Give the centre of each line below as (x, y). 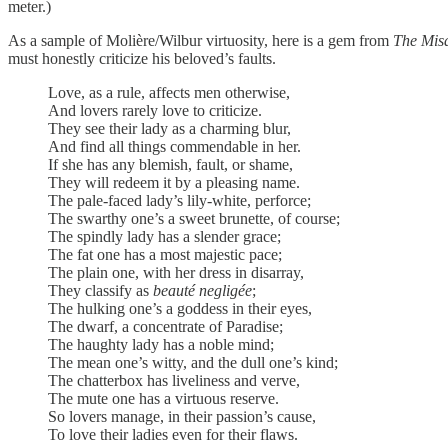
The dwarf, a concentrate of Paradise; (165, 327)
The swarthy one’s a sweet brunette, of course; (194, 219)
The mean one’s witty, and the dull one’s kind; (193, 363)
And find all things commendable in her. (174, 147)
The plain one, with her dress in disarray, (176, 273)
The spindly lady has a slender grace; (164, 237)
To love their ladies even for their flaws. (173, 435)
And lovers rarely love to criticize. (155, 111)
